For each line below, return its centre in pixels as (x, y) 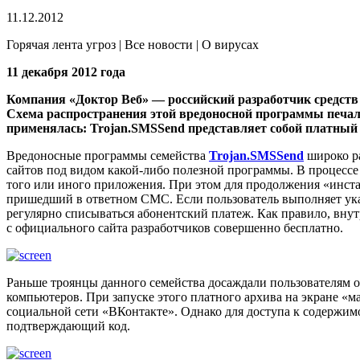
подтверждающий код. (68, 325)
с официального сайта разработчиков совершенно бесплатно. (175, 227)
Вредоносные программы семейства (108, 155)
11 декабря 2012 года (66, 72)
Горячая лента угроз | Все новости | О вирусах (133, 44)
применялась (45, 128)
